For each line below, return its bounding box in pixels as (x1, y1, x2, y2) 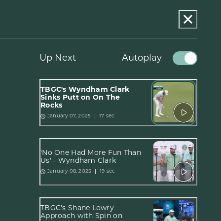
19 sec (100, 169, 115, 174)
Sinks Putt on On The (40, 94, 120, 102)
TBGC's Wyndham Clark (40, 86, 130, 94)
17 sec (99, 113, 115, 119)
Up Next (39, 53, 76, 63)
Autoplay (122, 53, 162, 63)
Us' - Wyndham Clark (40, 157, 116, 165)
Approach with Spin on (40, 212, 122, 220)
